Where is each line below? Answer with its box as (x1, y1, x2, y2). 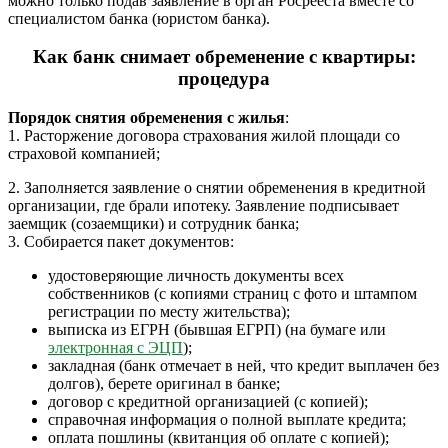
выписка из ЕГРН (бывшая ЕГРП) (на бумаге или (48, 321, 386, 339)
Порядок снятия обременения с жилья (8, 109, 285, 127)
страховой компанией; (8, 145, 160, 163)
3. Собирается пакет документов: (8, 233, 234, 251)
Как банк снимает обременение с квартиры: (32, 46, 416, 68)
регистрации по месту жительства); (48, 303, 290, 321)
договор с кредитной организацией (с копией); (48, 393, 368, 411)
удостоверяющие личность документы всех (48, 267, 344, 285)
